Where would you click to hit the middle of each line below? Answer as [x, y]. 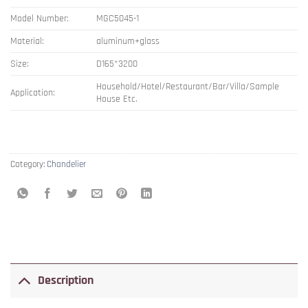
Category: [29, 164]
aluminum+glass [128, 41]
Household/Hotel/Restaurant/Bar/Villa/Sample [188, 86]
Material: [27, 41]
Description [66, 281]
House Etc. [117, 99]
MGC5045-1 [118, 18]
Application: [33, 92]
